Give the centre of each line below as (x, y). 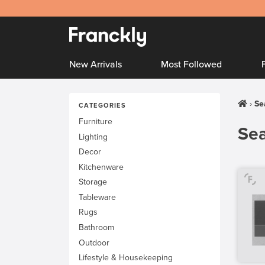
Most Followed (192, 64)
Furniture (96, 122)
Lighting (93, 137)
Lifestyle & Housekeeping (126, 258)
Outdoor (94, 243)
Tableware (97, 197)
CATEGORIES (103, 106)
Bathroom (96, 227)
